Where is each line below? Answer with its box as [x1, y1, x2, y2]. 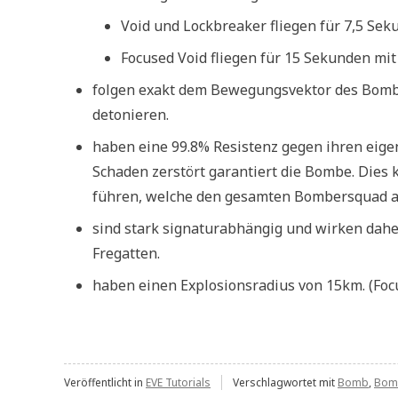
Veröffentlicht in [64, 375, 146, 391]
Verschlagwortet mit [233, 375, 338, 391]
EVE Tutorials [146, 375, 211, 391]
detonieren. [92, 105, 169, 125]
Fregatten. [92, 243, 160, 264]
